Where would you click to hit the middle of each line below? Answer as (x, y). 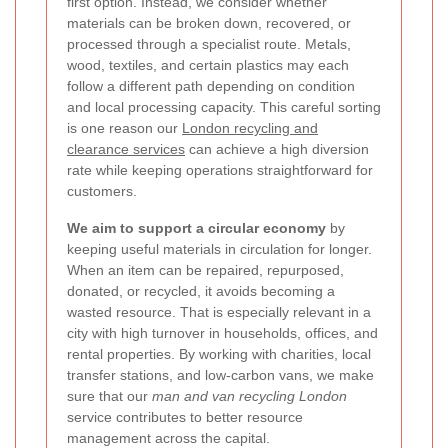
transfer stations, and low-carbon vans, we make (220, 374)
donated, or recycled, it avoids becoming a (201, 290)
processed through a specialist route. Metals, (209, 43)
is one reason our (124, 127)
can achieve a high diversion (277, 148)
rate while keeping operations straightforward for (220, 169)
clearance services (126, 148)
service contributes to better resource (185, 416)
